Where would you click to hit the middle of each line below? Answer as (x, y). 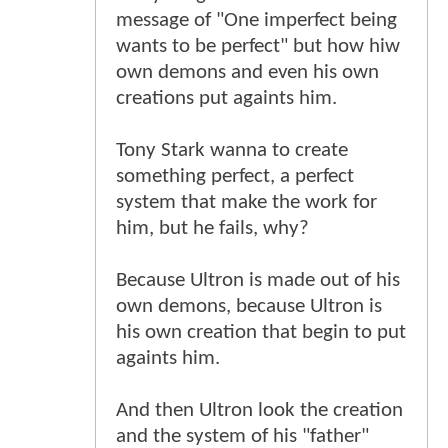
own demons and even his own (247, 72)
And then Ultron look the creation (259, 410)
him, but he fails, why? (212, 228)
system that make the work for (246, 202)
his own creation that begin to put (261, 332)
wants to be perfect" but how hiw (258, 46)
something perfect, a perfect (235, 176)
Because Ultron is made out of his (258, 280)
